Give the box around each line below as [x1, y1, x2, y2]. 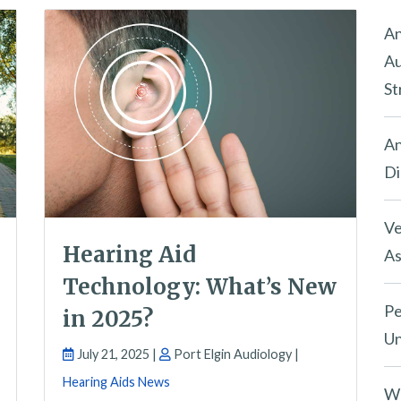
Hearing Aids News [63, 374, 170, 390]
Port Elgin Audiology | [171, 346, 299, 363]
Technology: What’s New [63, 273, 337, 302]
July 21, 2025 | [74, 346, 159, 363]
